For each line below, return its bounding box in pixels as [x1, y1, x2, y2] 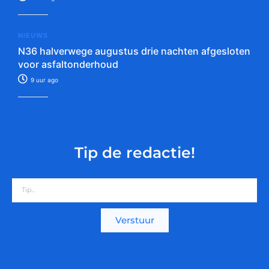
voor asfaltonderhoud [18, 58, 118, 70]
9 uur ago [29, 76, 58, 83]
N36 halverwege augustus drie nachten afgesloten [18, 44, 250, 57]
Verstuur [115, 214, 154, 226]
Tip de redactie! [74, 143, 195, 162]
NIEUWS [18, 31, 48, 40]
